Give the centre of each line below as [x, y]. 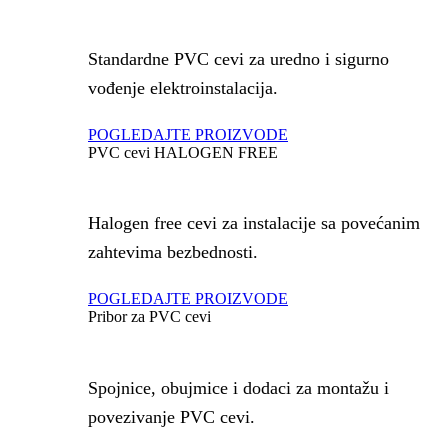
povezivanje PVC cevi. [171, 416]
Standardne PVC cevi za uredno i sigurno [238, 59]
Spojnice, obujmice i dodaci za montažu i [238, 387]
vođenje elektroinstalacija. [183, 88]
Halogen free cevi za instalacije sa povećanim [254, 223]
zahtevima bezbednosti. [173, 252]
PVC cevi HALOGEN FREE [183, 152]
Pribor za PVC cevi [149, 317]
